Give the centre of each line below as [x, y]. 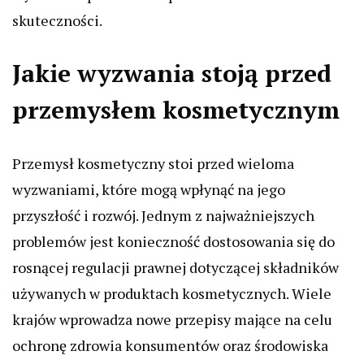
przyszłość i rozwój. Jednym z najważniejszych [163, 216]
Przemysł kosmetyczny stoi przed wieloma [153, 164]
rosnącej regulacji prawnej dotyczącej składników [175, 268]
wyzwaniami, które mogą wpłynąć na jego [149, 190]
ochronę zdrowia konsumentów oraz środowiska [170, 346]
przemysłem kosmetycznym [176, 110]
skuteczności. [57, 21]
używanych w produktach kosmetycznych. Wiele [172, 294]
